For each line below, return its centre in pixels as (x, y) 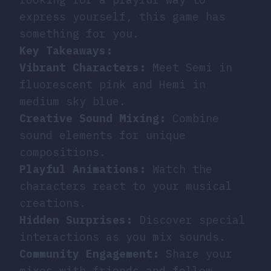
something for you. (79, 33)
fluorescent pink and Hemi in (113, 84)
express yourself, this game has (122, 16)
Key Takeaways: (66, 50)
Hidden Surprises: (76, 220)
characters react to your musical (126, 186)
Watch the (179, 169)
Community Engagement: (89, 253)
